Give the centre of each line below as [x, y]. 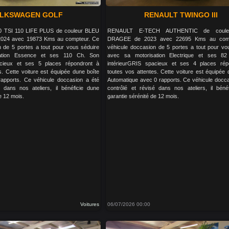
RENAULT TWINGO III [181, 15]
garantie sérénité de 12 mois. [143, 96]
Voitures [90, 204]
